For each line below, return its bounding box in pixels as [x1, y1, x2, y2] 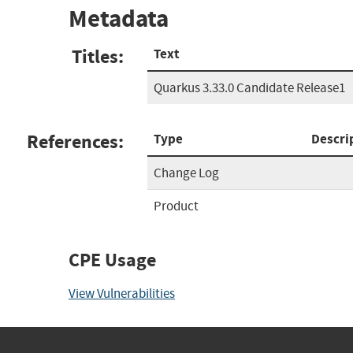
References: [27, 128, 124, 154]
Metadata [69, 2, 169, 35]
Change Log [154, 164, 219, 181]
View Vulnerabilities [69, 284, 175, 302]
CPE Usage [69, 247, 156, 273]
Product [154, 197, 199, 214]
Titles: [72, 43, 124, 69]
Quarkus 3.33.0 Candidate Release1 [154, 79, 345, 96]
